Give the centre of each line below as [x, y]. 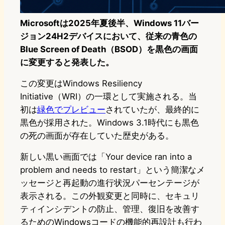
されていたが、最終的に [152, 110]
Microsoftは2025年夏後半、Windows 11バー [109, 23]
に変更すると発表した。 [67, 63]
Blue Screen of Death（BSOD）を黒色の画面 [109, 49]
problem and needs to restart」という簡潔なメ [113, 170]
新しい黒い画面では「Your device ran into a [106, 157]
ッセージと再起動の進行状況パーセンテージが [110, 183]
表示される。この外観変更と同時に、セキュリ [110, 196]
